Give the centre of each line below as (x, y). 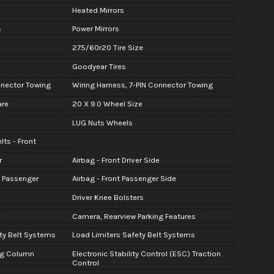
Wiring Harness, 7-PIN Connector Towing (142, 85)
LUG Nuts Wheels (102, 122)
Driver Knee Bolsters (108, 198)
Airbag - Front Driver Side (116, 160)
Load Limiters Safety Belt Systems (133, 235)
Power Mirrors (95, 29)
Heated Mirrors (98, 10)
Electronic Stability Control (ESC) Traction (146, 254)
